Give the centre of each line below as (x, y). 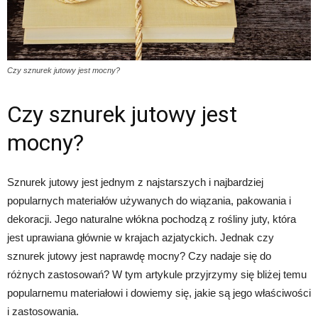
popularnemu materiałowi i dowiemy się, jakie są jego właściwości (159, 293)
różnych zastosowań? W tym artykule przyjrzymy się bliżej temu (157, 274)
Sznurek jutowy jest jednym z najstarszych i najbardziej (135, 182)
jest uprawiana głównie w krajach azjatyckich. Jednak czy (141, 237)
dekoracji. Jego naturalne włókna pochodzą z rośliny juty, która (152, 219)
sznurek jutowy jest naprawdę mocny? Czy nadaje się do (139, 256)
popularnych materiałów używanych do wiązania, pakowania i (149, 201)
